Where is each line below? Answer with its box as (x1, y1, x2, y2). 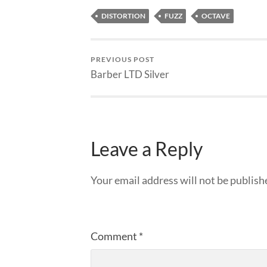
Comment (91, 229, 139, 243)
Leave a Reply (91, 137, 203, 160)
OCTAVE (201, 11, 230, 21)
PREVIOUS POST (91, 55, 154, 64)
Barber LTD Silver (91, 68, 169, 81)
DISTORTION (101, 11, 145, 21)
